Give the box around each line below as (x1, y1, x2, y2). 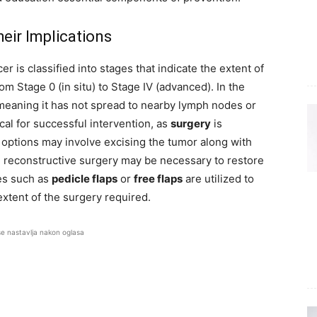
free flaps (134, 172, 183, 186)
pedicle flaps (52, 172, 117, 186)
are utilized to (183, 172, 254, 186)
